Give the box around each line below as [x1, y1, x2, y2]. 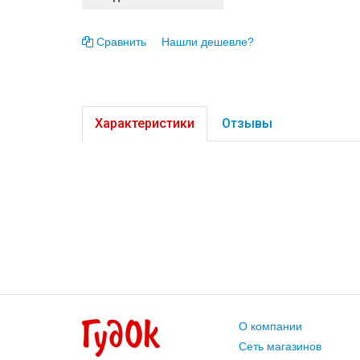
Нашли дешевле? [162, 35, 254, 48]
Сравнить [96, 35, 146, 48]
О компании [239, 320, 302, 333]
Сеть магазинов [239, 340, 321, 353]
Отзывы [222, 116, 272, 131]
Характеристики [95, 116, 194, 131]
